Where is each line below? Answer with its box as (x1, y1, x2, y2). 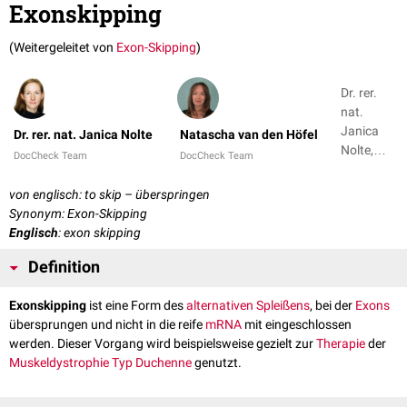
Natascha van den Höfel (180, 127, 318, 143)
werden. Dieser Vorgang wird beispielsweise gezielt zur (9, 336, 316, 352)
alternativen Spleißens (186, 298, 310, 313)
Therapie (316, 336, 365, 352)
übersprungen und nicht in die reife (9, 317, 205, 333)
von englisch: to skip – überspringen (9, 187, 210, 203)
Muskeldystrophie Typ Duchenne (9, 355, 192, 371)
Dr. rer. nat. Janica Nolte (14, 127, 153, 143)
